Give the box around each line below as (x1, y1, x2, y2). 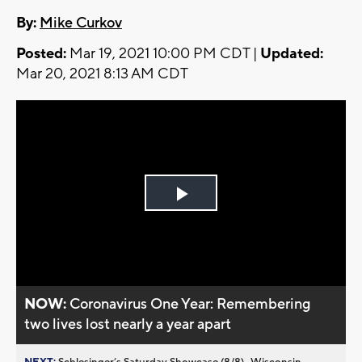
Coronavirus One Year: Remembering (69, 294, 311, 314)
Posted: (16, 44, 66, 64)
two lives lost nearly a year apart (24, 314, 232, 334)
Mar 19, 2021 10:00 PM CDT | (66, 44, 260, 64)
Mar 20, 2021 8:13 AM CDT (16, 65, 188, 84)
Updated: (260, 44, 323, 64)
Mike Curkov (40, 14, 122, 33)
